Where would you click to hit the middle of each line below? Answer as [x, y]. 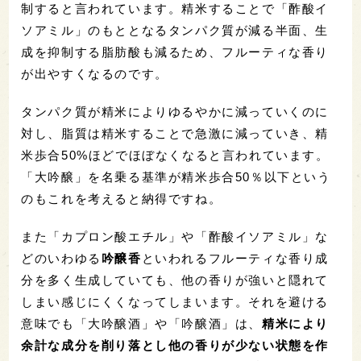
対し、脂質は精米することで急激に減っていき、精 [175, 134]
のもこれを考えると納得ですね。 [122, 199]
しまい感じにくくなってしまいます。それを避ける [175, 302]
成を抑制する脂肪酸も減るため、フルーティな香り [175, 52]
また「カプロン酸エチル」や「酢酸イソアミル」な [175, 237]
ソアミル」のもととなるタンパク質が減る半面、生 [175, 31]
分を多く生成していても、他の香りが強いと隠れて [175, 280]
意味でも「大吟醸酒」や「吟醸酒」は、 [142, 324]
